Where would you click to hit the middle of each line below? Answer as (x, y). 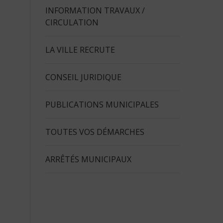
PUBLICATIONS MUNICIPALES (102, 105)
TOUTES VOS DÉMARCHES (95, 132)
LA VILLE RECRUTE (80, 50)
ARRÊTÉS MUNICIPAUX (88, 159)
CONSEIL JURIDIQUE (83, 77)
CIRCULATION (72, 22)
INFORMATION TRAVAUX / (95, 10)
